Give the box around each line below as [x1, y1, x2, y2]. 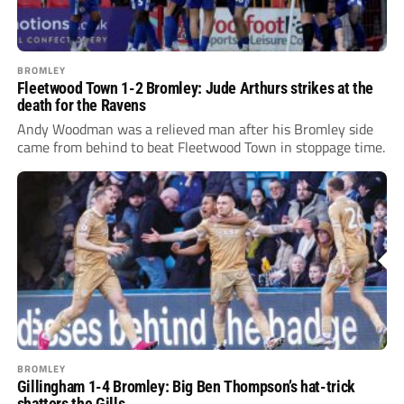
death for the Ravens [16, 95, 146, 115]
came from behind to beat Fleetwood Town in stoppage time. [16, 135, 385, 158]
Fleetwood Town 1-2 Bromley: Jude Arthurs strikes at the [16, 78, 373, 97]
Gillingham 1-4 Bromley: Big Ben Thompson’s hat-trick [16, 376, 355, 396]
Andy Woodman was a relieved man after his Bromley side [16, 117, 373, 140]
